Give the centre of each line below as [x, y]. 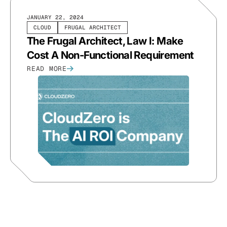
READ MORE [47, 68]
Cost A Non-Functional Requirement [110, 55]
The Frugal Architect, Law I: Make [105, 41]
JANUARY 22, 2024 [55, 17]
